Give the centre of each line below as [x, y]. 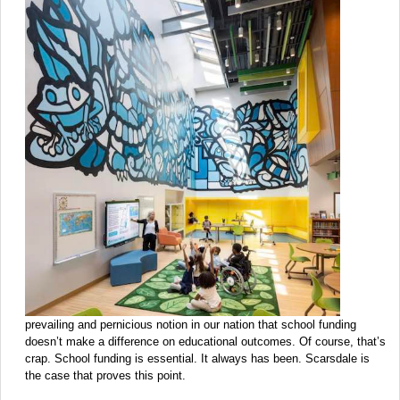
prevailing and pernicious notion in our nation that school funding [191, 325]
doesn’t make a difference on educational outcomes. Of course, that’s [205, 342]
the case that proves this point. [105, 376]
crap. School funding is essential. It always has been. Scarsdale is [197, 359]
